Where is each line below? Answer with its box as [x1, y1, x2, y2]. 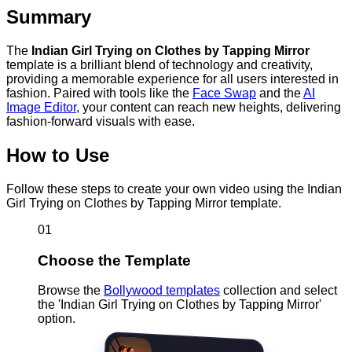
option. [38, 312, 75, 326]
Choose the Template [38, 251, 191, 269]
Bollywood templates [104, 284, 220, 298]
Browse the [38, 284, 104, 298]
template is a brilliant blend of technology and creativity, [6, 58, 313, 72]
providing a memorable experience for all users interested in [6, 72, 339, 86]
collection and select [220, 284, 337, 298]
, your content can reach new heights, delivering [76, 101, 341, 115]
